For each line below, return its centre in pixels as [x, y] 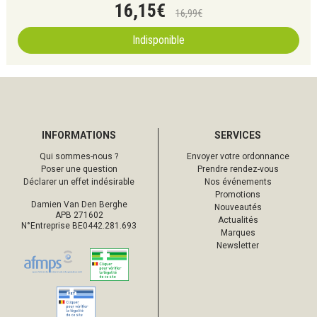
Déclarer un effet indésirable [79, 182]
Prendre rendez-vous [238, 169]
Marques [238, 233]
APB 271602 [79, 215]
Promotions [238, 195]
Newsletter [238, 246]
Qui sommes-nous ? [79, 156]
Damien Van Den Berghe [79, 204]
